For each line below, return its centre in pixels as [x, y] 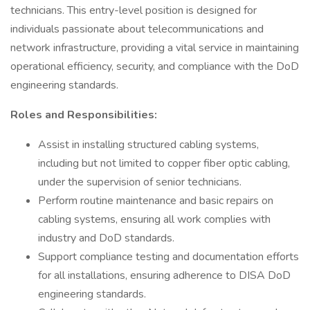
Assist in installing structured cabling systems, [148, 145]
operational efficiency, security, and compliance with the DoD [155, 66]
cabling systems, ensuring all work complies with [154, 219]
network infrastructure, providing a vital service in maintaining [155, 48]
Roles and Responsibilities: [84, 115]
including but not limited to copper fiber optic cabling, [164, 163]
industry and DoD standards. [106, 238]
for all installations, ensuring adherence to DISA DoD [164, 275]
